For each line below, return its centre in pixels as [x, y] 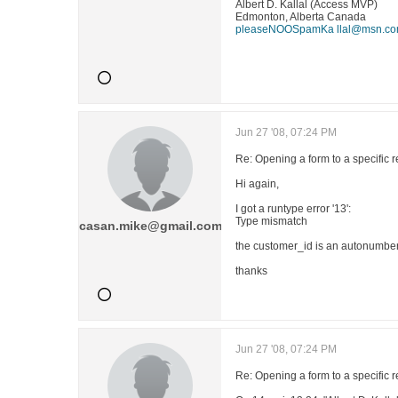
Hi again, [257, 184]
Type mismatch [271, 221]
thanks [251, 271]
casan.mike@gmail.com [150, 226]
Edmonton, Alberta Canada [301, 17]
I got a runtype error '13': [293, 209]
